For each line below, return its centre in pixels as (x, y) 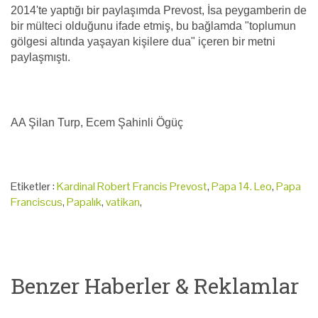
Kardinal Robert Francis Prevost (132, 186)
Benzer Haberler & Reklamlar (155, 285)
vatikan (123, 202)
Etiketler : (34, 186)
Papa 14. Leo (242, 186)
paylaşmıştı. (40, 57)
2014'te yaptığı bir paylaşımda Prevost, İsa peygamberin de (159, 10)
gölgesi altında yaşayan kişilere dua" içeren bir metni (143, 41)
